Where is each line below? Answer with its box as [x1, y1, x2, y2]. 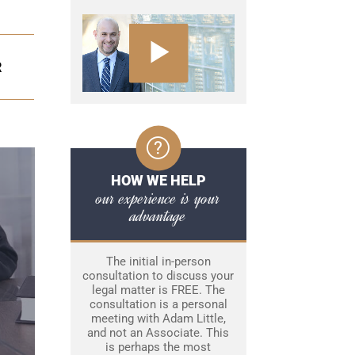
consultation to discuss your [82, 269, 234, 284]
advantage [130, 204, 186, 228]
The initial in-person [105, 254, 211, 269]
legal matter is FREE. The [91, 283, 225, 298]
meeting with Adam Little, [90, 311, 226, 326]
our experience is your [96, 186, 220, 211]
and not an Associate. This [87, 326, 229, 341]
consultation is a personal [89, 297, 227, 312]
